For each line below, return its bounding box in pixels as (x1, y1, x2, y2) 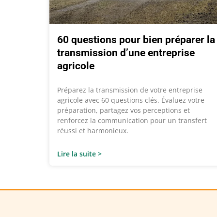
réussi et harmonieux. (57, 126, 128, 136)
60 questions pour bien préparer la (57, 34, 215, 46)
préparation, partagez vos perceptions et (57, 106, 190, 115)
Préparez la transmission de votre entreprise (57, 85, 202, 95)
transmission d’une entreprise (57, 47, 195, 59)
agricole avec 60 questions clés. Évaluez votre (57, 95, 204, 105)
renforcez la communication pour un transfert (57, 116, 207, 125)
